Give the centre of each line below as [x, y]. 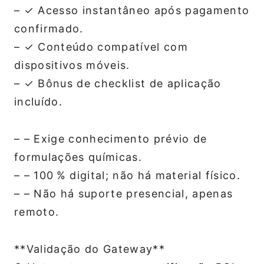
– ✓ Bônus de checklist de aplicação [118, 84]
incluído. [38, 102]
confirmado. [49, 29]
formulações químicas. [78, 157]
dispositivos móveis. [72, 65]
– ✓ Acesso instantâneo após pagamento [132, 11]
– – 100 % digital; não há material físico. [127, 176]
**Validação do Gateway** [90, 249]
